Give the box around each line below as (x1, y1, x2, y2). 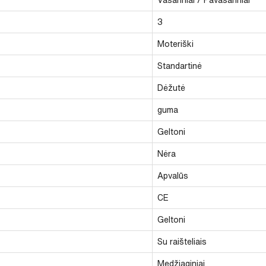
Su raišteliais (157, 237, 207, 246)
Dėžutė (157, 83, 185, 92)
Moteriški (157, 39, 194, 48)
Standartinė (157, 61, 202, 70)
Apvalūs (157, 171, 188, 180)
